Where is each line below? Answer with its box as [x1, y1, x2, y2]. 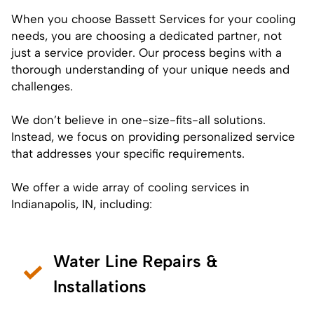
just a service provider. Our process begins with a [11, 45, 282, 60]
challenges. [11, 78, 73, 93]
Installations [53, 275, 146, 296]
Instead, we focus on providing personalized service [11, 129, 295, 144]
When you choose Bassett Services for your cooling [11, 11, 296, 26]
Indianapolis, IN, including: [11, 196, 152, 211]
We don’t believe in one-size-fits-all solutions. [11, 112, 266, 127]
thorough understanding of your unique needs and [11, 62, 289, 76]
